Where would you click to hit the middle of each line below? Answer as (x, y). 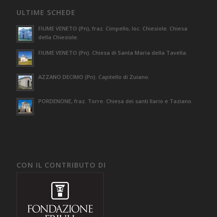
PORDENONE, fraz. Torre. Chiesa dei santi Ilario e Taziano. (115, 101)
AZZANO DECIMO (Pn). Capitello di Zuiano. (94, 77)
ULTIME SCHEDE (46, 12)
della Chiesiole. (58, 37)
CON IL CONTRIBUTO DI (61, 165)
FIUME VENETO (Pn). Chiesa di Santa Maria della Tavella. (113, 52)
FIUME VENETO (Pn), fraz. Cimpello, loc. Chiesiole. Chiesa (113, 28)
